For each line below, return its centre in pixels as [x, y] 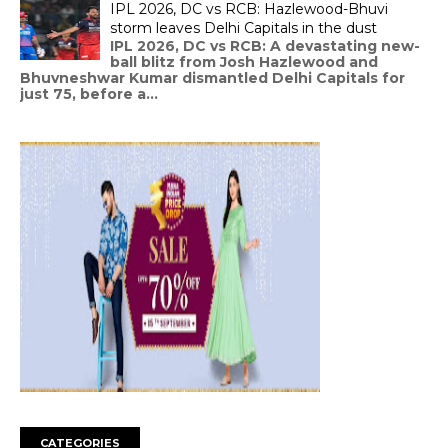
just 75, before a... [89, 93]
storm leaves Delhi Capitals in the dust [243, 27]
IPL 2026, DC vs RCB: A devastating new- [265, 45]
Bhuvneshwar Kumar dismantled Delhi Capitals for [212, 77]
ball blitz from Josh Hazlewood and [244, 61]
